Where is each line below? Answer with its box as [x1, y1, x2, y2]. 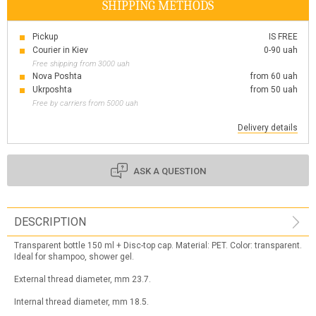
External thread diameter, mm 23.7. [14, 274, 151, 284]
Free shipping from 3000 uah [32, 59, 130, 68]
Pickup [32, 32, 58, 42]
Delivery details [238, 123, 298, 133]
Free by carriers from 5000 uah [32, 99, 138, 108]
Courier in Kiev [32, 45, 88, 55]
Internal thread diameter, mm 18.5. [14, 297, 149, 307]
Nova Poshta [32, 71, 82, 81]
